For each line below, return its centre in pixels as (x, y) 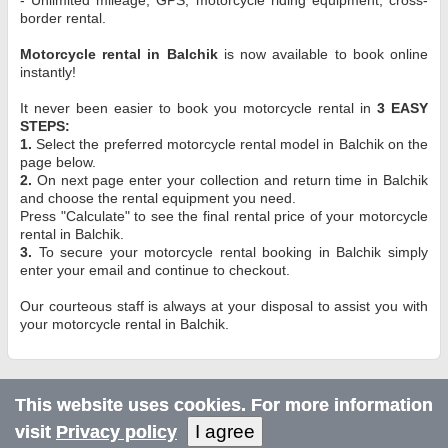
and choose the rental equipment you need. (158, 197)
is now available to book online (322, 53)
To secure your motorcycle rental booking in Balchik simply (230, 251)
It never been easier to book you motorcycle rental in (198, 107)
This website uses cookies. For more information (224, 405)
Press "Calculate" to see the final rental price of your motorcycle (224, 215)
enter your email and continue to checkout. (155, 269)
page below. (58, 161)
